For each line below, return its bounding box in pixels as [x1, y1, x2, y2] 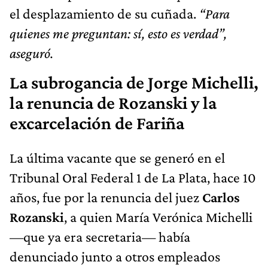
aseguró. [10, 44, 53, 61]
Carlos [199, 188, 240, 205]
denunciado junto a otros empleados [10, 248, 220, 264]
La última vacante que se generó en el [10, 149, 225, 166]
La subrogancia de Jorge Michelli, [10, 72, 258, 93]
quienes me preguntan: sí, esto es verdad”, [10, 25, 227, 41]
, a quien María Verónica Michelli [64, 208, 252, 225]
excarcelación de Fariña [10, 112, 184, 133]
